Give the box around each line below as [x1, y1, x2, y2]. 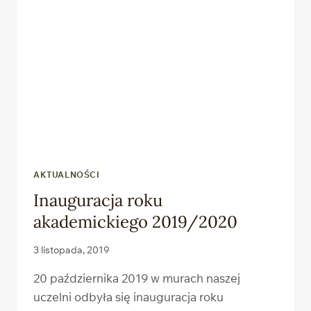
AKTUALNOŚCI [33, 169, 100, 180]
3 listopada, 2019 [33, 243, 110, 255]
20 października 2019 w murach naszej [33, 270, 240, 285]
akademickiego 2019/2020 [33, 211, 237, 233]
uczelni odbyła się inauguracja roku [33, 289, 224, 304]
